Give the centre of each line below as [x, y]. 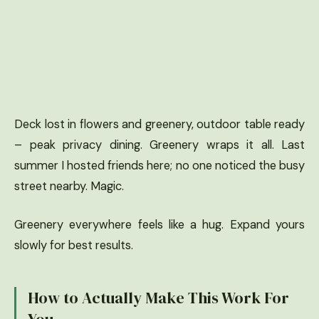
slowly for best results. [74, 245]
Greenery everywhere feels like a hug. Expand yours [159, 224]
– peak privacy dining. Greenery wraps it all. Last [159, 145]
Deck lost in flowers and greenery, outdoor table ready [159, 125]
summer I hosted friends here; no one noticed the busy [159, 166]
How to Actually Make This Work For [158, 297]
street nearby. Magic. [69, 187]
